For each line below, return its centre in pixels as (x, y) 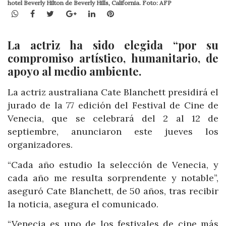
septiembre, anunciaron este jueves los (113, 132)
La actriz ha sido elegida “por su (113, 45)
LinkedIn (111, 13)
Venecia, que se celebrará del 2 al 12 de (113, 119)
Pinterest (131, 13)
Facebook (53, 13)
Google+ (92, 13)
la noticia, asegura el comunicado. (83, 204)
